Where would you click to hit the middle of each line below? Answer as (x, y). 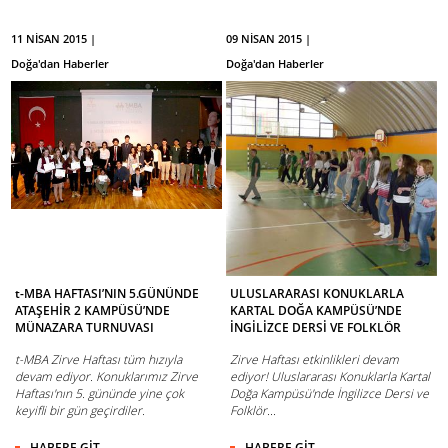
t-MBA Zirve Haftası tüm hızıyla (99, 360)
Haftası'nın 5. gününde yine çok (100, 394)
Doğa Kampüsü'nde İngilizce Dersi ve (330, 394)
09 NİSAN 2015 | (269, 39)
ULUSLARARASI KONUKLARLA (317, 294)
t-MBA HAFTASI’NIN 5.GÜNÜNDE (107, 294)
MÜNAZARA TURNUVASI (85, 328)
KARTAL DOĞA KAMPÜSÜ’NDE (316, 311)
